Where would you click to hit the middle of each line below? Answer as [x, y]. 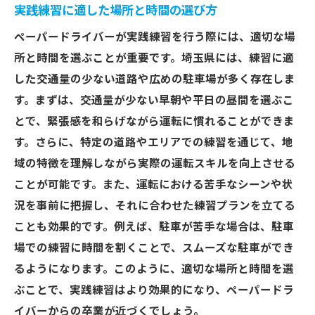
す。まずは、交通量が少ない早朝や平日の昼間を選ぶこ [154, 101]
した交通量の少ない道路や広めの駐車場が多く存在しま [155, 79]
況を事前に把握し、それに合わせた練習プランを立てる [155, 206]
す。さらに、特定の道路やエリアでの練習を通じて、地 [154, 143]
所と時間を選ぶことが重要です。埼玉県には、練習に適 [154, 58]
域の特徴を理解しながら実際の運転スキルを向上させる [155, 164]
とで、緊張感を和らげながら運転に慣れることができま [154, 122]
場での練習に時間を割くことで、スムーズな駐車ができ [154, 248]
